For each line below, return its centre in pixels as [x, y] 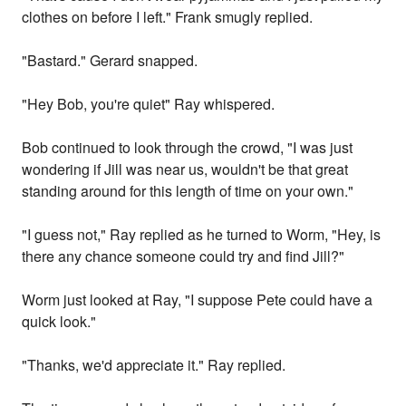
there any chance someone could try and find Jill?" [184, 256]
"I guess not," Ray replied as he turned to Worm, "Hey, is [202, 235]
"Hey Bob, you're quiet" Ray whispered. [149, 104]
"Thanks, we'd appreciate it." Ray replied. [154, 365]
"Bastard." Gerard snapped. [110, 61]
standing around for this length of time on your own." [188, 191]
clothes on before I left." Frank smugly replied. [168, 17]
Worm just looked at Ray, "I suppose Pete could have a [198, 300]
